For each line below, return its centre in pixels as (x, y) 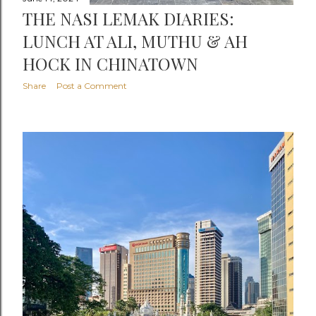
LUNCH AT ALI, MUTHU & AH (135, 41)
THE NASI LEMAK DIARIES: (128, 19)
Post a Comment (92, 86)
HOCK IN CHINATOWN (110, 64)
